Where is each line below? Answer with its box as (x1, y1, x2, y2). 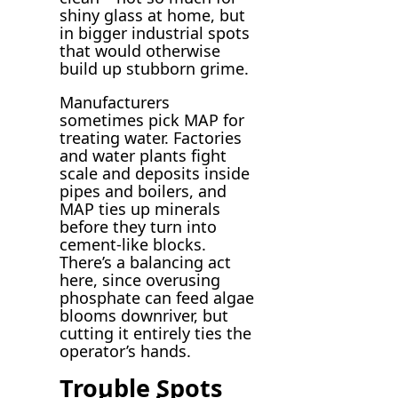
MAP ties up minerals (60, 197, 221, 219)
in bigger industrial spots (60, 21, 251, 44)
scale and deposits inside (60, 162, 251, 184)
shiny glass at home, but (60, 4, 246, 26)
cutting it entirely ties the (60, 322, 252, 344)
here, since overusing (60, 268, 221, 291)
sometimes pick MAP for (60, 108, 245, 131)
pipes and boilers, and (60, 179, 227, 202)
